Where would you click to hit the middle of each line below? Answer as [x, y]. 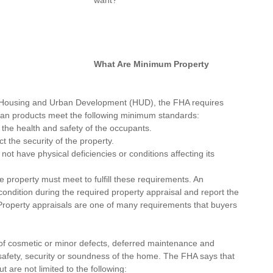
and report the [211, 192]
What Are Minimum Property [153, 64]
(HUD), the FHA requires [176, 102]
